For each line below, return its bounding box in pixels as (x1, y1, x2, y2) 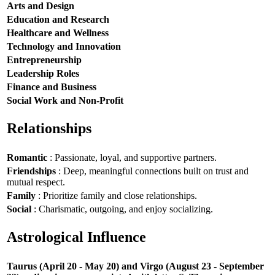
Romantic (7, 152, 47, 163)
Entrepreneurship (7, 54, 82, 65)
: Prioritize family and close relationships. (36, 190, 197, 201)
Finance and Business (7, 81, 96, 92)
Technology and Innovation (7, 41, 121, 52)
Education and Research (7, 14, 109, 25)
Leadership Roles (7, 68, 79, 79)
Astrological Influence (7, 229, 146, 246)
